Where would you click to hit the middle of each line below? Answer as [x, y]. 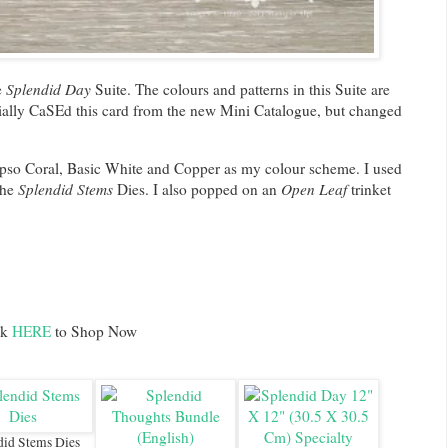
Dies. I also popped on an [198, 188]
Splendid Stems [67, 188]
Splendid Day [50, 89]
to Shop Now [93, 331]
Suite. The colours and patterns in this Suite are [242, 89]
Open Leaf [315, 188]
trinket [370, 188]
